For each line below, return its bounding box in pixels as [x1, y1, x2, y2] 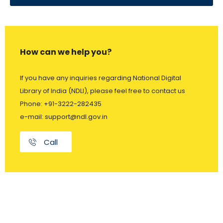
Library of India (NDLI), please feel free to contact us [20, 86, 185, 96]
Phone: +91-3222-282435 [20, 99, 102, 109]
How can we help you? [20, 46, 111, 58]
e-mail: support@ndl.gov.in [20, 112, 108, 122]
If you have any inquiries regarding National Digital [20, 73, 181, 83]
